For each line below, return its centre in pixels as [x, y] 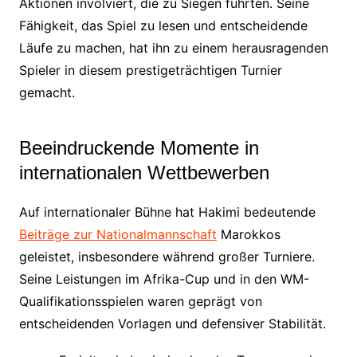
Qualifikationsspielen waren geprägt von [140, 301]
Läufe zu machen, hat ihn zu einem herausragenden [173, 47]
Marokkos [248, 234]
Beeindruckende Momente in [139, 147]
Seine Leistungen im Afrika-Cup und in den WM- [164, 279]
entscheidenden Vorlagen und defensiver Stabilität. [172, 323]
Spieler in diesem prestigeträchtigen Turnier [150, 70]
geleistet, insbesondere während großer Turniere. [167, 256]
